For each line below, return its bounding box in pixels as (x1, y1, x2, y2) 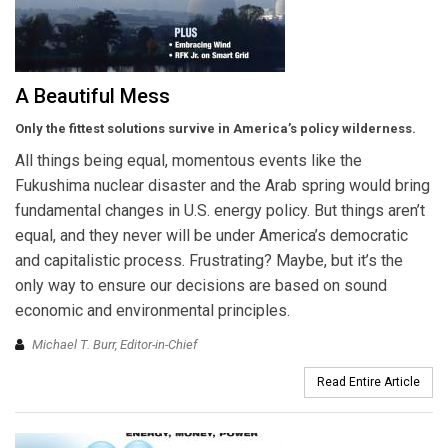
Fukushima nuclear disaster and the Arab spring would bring (15, 176, 430, 196)
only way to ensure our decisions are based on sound (15, 276, 387, 296)
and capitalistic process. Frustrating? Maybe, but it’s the (15, 251, 403, 271)
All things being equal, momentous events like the (15, 151, 362, 171)
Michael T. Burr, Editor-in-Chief (32, 336, 197, 352)
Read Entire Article (317, 374, 420, 389)
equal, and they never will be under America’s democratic (15, 226, 408, 246)
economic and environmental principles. (15, 301, 290, 321)
